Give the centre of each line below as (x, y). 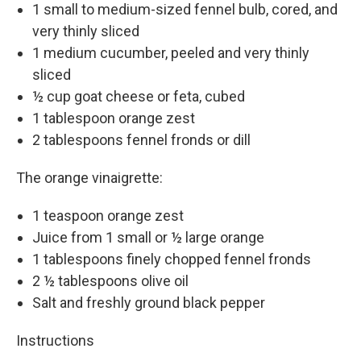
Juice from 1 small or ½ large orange (148, 237)
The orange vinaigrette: (89, 177)
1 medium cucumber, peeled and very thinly (171, 52)
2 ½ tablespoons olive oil (110, 280)
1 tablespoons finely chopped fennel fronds (172, 259)
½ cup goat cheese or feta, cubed (139, 96)
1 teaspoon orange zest (108, 215)
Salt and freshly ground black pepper (149, 302)
